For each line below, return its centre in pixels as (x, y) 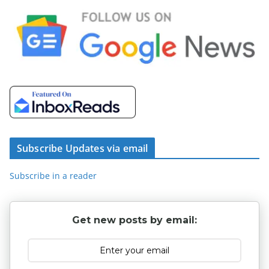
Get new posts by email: (134, 220)
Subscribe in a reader (53, 175)
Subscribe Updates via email (83, 148)
